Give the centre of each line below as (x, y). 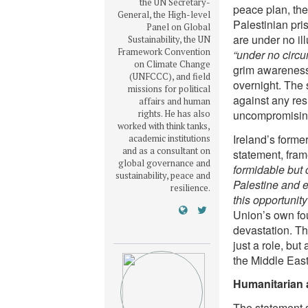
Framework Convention (164, 52)
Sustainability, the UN (169, 40)
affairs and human (174, 101)
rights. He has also (174, 114)
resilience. (190, 188)
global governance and (164, 163)
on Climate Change (172, 64)
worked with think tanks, (164, 126)
